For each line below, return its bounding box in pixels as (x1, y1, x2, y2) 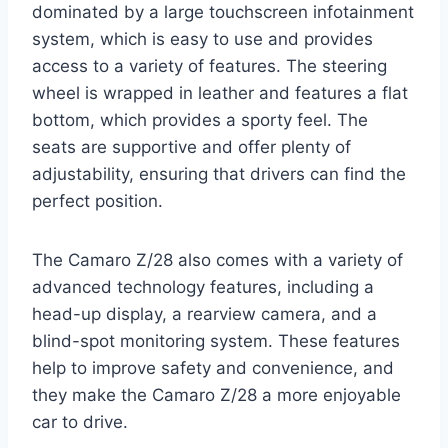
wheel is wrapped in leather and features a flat (32, 83, 408, 104)
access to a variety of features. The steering (32, 56, 387, 77)
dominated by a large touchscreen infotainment (32, 2, 414, 23)
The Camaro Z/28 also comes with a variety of (32, 250, 403, 271)
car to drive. (32, 412, 128, 433)
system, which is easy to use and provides (32, 29, 373, 50)
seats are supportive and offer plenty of (32, 137, 351, 158)
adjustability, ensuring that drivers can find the (32, 164, 406, 185)
